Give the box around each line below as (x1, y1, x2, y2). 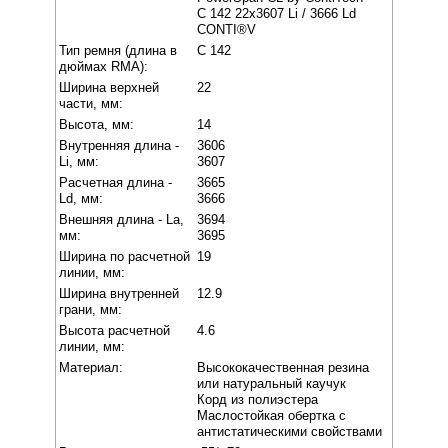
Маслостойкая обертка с (197, 407, 347, 423)
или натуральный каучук (197, 375, 347, 391)
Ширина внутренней (59, 285, 180, 301)
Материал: (59, 359, 124, 375)
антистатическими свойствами (197, 423, 383, 439)
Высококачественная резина (197, 359, 370, 375)
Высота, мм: (59, 116, 135, 132)
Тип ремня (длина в (59, 42, 178, 58)
